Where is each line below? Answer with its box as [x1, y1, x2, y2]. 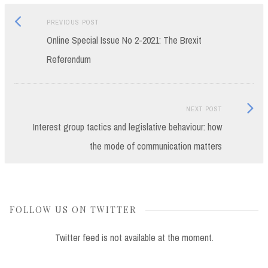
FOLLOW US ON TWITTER [10, 204, 136, 216]
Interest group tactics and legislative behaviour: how [32, 120, 222, 134]
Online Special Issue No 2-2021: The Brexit [46, 33, 202, 47]
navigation [14, 38, 74, 55]
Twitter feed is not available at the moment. [54, 231, 214, 245]
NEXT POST [185, 105, 222, 114]
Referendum [46, 53, 91, 66]
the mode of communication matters [89, 139, 222, 153]
